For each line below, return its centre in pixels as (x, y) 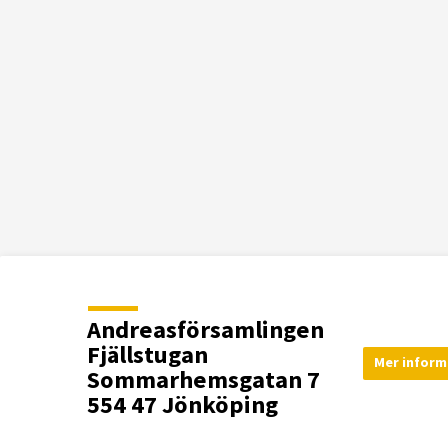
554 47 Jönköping (182, 404)
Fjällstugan (147, 354)
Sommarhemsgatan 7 (203, 379)
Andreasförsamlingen (205, 329)
